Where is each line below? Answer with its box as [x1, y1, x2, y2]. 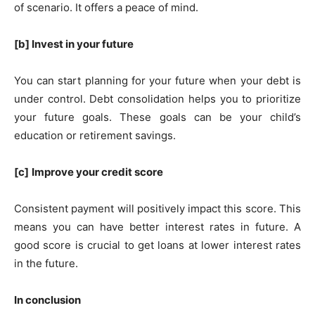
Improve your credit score [32, 165, 163, 179]
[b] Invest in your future [14, 37, 134, 51]
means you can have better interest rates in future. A [14, 219, 301, 233]
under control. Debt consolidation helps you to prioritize [14, 91, 301, 105]
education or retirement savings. [14, 128, 179, 142]
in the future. [14, 256, 81, 270]
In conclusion [14, 292, 81, 307]
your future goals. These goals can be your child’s [14, 110, 301, 124]
